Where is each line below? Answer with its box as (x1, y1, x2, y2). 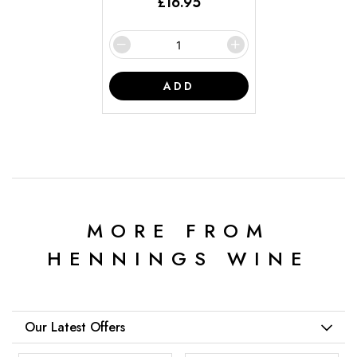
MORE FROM (87, 217, 270, 245)
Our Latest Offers (25, 318, 125, 337)
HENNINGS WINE (47, 245, 310, 273)
